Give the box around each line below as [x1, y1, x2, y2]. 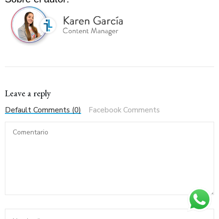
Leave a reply [5, 88, 51, 99]
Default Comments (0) [5, 105, 81, 115]
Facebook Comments [88, 105, 160, 115]
